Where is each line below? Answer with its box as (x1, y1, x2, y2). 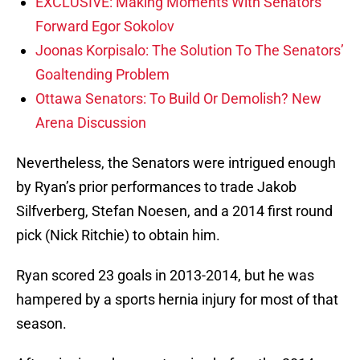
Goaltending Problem (35, 66, 170, 84)
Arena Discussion (35, 114, 146, 132)
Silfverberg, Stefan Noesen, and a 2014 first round (16, 202, 333, 220)
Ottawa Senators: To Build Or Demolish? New (35, 90, 321, 108)
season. (16, 315, 67, 333)
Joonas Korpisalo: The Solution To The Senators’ (35, 42, 344, 59)
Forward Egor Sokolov (35, 18, 174, 35)
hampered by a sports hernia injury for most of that (16, 291, 338, 309)
